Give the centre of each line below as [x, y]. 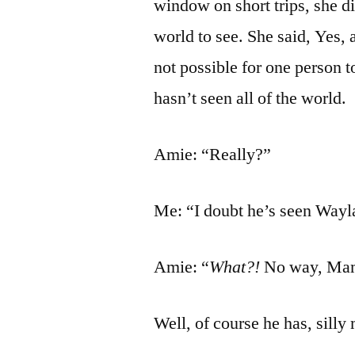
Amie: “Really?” [213, 154]
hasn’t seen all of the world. [250, 98]
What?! [235, 267]
